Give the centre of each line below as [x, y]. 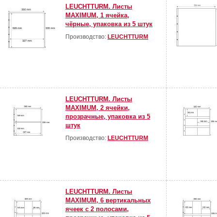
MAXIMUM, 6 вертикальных [108, 201]
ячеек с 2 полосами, [97, 209]
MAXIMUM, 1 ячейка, [97, 15]
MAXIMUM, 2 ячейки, [98, 108]
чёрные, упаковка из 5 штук [109, 24]
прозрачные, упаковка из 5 [108, 117]
